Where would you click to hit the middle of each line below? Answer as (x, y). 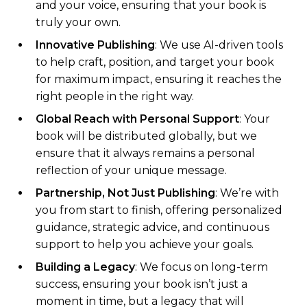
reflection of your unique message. (131, 171)
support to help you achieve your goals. (145, 245)
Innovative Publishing (95, 45)
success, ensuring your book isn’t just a (142, 284)
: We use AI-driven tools (219, 45)
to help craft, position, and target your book (155, 62)
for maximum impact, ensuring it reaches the (159, 79)
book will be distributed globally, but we (146, 136)
